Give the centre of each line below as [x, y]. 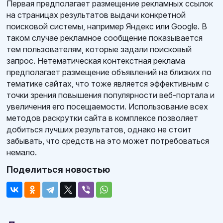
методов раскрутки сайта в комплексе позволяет [102, 118]
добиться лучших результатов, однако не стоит [99, 129]
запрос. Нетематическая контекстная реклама [96, 60]
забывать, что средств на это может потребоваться [108, 141]
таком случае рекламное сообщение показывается [105, 38]
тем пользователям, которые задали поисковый [99, 49]
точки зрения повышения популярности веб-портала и [111, 95]
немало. [22, 152]
